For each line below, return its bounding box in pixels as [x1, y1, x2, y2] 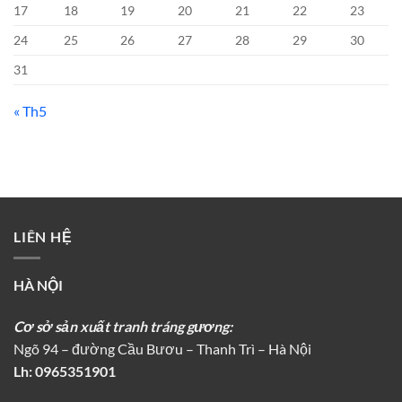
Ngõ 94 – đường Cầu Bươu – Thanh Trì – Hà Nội [13, 340, 311, 358]
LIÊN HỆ [13, 227, 73, 245]
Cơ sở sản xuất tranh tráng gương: [13, 318, 232, 336]
